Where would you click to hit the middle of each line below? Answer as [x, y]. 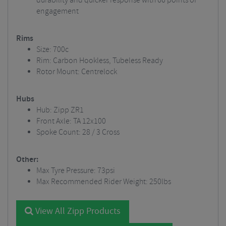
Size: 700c [52, 50]
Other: [27, 160]
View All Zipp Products [77, 211]
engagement [58, 11]
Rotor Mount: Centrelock [77, 72]
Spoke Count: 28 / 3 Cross [78, 132]
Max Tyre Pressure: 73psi [76, 171]
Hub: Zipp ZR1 [60, 110]
